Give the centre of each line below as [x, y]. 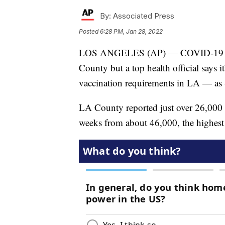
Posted [89, 32]
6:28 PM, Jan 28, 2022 [131, 32]
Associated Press [143, 16]
